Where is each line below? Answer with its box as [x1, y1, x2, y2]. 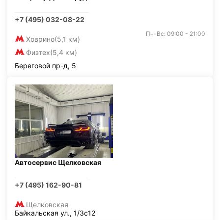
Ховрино [26, 35, 55, 43]
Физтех [26, 48, 50, 56]
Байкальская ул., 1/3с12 [15, 209, 95, 217]
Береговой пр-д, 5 [15, 61, 76, 70]
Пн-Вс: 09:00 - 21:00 [146, 30, 205, 37]
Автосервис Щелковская [15, 158, 101, 166]
